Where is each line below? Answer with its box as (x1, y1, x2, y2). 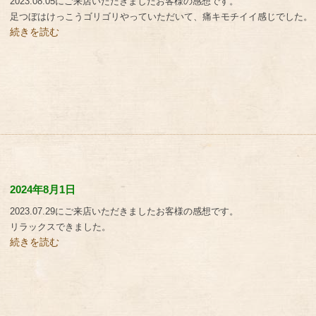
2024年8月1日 (10, 183, 75, 195)
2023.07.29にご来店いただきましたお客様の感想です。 (10, 206, 238, 217)
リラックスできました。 (10, 221, 111, 232)
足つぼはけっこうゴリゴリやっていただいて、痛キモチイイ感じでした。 (10, 11, 312, 22)
